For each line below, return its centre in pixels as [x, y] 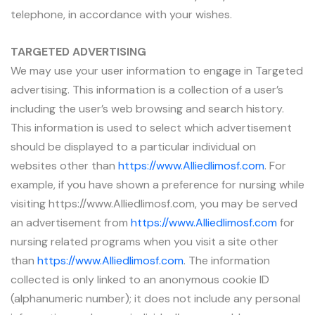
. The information [227, 260]
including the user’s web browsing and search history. [147, 108]
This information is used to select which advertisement [151, 127]
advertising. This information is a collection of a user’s [147, 89]
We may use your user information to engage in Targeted [157, 70]
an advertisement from [71, 222]
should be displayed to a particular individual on [133, 146]
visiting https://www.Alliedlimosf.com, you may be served [154, 203]
